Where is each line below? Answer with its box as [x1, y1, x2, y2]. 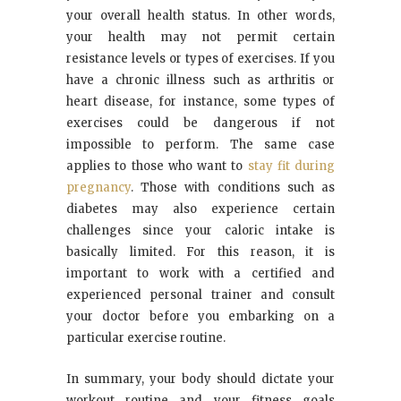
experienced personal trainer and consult [66, 287, 335, 303]
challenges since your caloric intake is [66, 223, 335, 239]
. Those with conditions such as [131, 180, 335, 196]
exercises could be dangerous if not [66, 115, 335, 132]
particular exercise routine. [66, 330, 226, 346]
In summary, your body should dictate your [66, 371, 335, 388]
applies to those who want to [66, 158, 248, 175]
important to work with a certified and [66, 266, 335, 282]
